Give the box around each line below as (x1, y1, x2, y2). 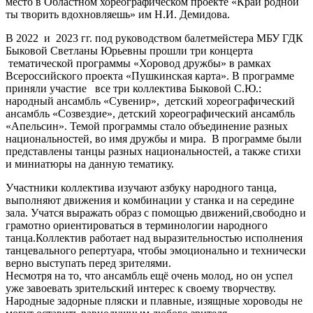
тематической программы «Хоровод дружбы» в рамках (6, 57, 271, 69)
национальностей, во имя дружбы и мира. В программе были (6, 132, 302, 145)
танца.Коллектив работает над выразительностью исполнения (6, 231, 303, 244)
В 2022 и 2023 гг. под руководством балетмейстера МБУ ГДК (6, 31, 303, 44)
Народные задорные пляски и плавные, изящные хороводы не (6, 294, 303, 307)
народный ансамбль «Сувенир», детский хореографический (6, 94, 295, 107)
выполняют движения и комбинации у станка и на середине (6, 194, 294, 206)
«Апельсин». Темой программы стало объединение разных (6, 119, 288, 132)
